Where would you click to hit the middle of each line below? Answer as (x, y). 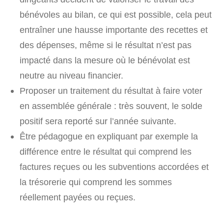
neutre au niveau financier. (71, 76)
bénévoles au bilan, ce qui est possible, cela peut (116, 15)
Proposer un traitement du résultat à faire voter (111, 91)
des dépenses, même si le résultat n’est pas (106, 45)
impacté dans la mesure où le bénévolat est (105, 60)
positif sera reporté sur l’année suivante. (98, 121)
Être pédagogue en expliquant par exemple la (109, 137)
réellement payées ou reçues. (78, 197)
